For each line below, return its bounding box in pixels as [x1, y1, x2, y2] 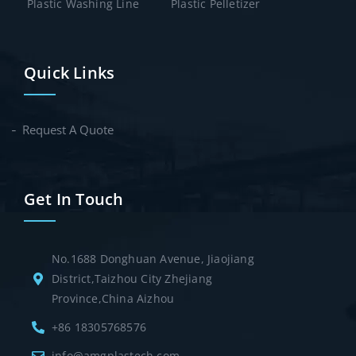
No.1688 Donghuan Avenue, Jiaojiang [52, 251, 254, 267]
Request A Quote [22, 122, 114, 138]
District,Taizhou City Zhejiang [52, 271, 212, 287]
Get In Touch [24, 188, 124, 211]
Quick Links [24, 62, 115, 84]
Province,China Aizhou [52, 291, 175, 307]
